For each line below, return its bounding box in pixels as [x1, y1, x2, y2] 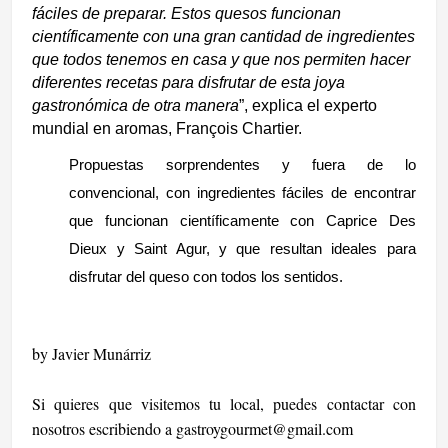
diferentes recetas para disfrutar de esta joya [32, 73, 346, 91]
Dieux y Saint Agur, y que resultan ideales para [69, 239, 416, 257]
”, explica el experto [239, 96, 378, 114]
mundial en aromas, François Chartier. [32, 119, 307, 137]
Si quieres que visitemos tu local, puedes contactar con [32, 392, 416, 414]
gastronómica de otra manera [32, 96, 240, 114]
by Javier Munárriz [32, 342, 152, 364]
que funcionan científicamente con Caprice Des [69, 211, 416, 229]
